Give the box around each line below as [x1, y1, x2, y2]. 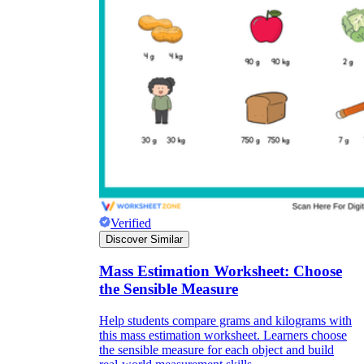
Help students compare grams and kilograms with [99, 313, 352, 327]
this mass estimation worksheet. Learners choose [99, 327, 347, 342]
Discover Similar [106, 232, 183, 245]
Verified [110, 215, 151, 230]
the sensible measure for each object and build [99, 342, 334, 357]
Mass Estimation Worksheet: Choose [99, 262, 342, 280]
